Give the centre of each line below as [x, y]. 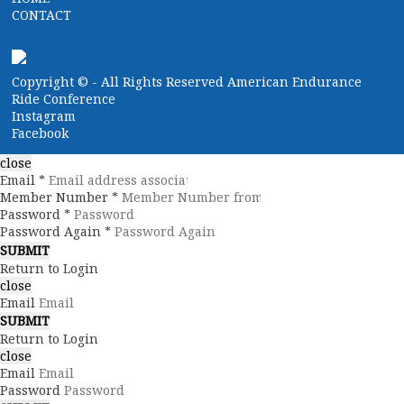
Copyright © [52, 82]
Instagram [44, 116]
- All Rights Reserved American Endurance [227, 82]
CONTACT [42, 15]
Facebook [41, 133]
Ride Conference [64, 99]
